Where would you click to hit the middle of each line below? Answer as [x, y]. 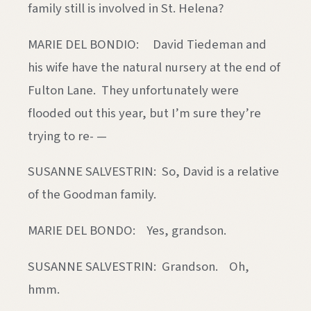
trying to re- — [67, 136]
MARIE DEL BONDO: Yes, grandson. [127, 230]
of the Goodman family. [93, 195]
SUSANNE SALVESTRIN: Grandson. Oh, [138, 266]
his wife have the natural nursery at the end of [154, 67]
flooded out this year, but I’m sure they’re [144, 113]
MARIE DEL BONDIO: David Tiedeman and [147, 44]
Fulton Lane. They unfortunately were [133, 90]
